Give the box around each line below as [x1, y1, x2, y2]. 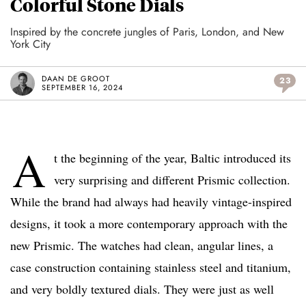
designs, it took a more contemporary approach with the [10, 215, 288, 232]
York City [10, 36, 51, 53]
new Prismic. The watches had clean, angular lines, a [10, 237, 273, 254]
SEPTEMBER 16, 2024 [42, 82, 123, 94]
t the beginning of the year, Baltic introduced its [54, 150, 291, 167]
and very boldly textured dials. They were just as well [10, 281, 274, 298]
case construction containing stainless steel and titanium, [10, 259, 291, 276]
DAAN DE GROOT [42, 73, 110, 85]
